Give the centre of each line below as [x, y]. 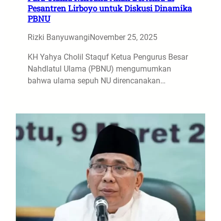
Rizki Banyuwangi [59, 37]
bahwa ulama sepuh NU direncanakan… [97, 81]
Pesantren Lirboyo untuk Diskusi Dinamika [110, 8]
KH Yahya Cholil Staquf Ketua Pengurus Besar [108, 57]
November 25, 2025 [124, 37]
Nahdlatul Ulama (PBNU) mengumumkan [99, 69]
